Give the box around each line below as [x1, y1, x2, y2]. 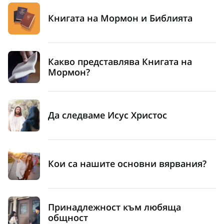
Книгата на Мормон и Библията [48, 12, 192, 24]
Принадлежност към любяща [48, 200, 181, 213]
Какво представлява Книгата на [48, 55, 192, 67]
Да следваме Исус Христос [48, 109, 167, 121]
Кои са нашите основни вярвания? [48, 157, 206, 170]
